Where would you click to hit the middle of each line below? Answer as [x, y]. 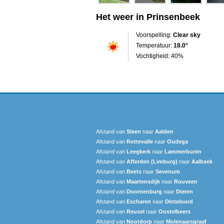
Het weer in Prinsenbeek [148, 17]
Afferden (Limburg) [152, 161]
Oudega [177, 141]
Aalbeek [202, 161]
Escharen [139, 201]
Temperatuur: [155, 45]
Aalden [164, 131]
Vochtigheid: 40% [160, 56]
